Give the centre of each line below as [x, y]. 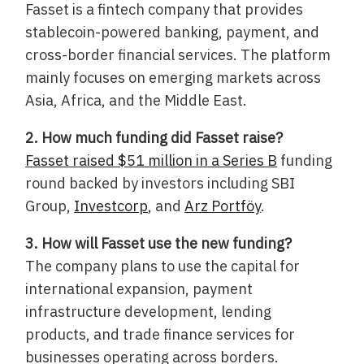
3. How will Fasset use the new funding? [159, 243]
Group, [50, 206]
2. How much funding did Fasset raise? [154, 137]
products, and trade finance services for [160, 334]
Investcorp [111, 206]
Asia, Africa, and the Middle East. [136, 100]
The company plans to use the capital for [163, 266]
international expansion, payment [139, 288]
